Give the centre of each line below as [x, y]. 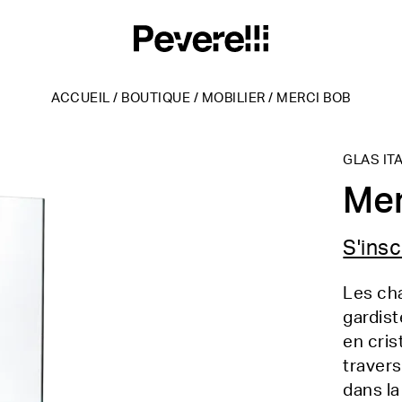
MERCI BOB [314, 98]
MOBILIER [233, 98]
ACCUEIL [81, 98]
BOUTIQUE [156, 98]
